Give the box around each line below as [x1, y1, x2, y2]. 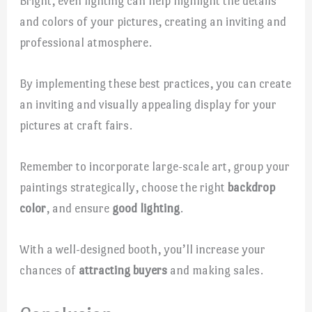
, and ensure [46, 201, 113, 215]
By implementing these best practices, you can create [19, 76, 292, 91]
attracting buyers [79, 263, 168, 278]
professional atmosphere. [19, 35, 153, 49]
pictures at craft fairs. [19, 118, 133, 132]
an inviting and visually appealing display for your [19, 97, 277, 111]
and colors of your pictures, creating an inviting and [19, 14, 287, 29]
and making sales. [167, 263, 264, 278]
